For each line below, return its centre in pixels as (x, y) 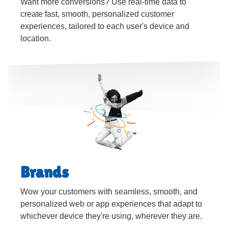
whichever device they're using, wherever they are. (111, 216)
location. (36, 38)
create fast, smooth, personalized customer (97, 14)
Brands (45, 172)
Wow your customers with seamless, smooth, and (109, 192)
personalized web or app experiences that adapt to (111, 204)
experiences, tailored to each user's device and (105, 26)
